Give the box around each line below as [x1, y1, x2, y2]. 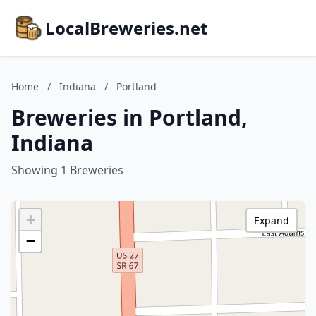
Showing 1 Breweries [11, 162, 123, 178]
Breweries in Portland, [11, 103, 248, 132]
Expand [254, 214, 289, 227]
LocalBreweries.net [45, 16, 207, 39]
